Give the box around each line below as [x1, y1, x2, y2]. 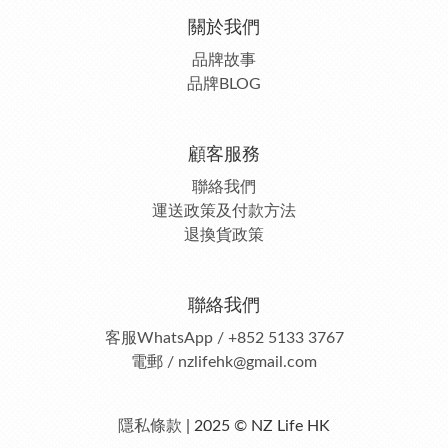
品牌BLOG [187, 76, 261, 92]
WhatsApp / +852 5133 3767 [136, 330, 344, 346]
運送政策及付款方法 [152, 203, 296, 219]
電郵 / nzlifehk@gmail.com [131, 354, 317, 370]
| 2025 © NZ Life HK [182, 418, 330, 434]
